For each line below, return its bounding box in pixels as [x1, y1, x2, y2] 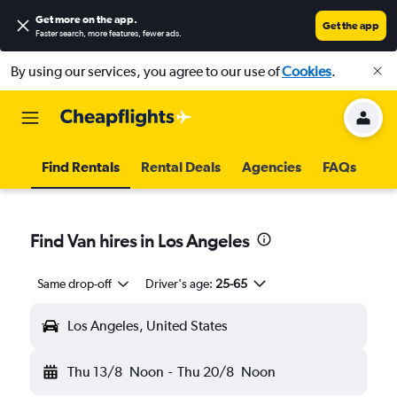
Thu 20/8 [176, 363, 234, 380]
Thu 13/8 [67, 363, 122, 380]
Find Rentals [41, 159, 120, 175]
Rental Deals [140, 159, 221, 175]
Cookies [282, 62, 331, 80]
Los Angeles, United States [67, 317, 228, 334]
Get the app [323, 19, 379, 32]
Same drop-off [37, 276, 112, 291]
